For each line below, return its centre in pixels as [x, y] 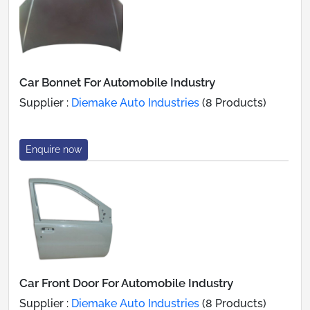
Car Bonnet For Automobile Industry [117, 82]
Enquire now [54, 149]
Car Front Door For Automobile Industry [126, 283]
